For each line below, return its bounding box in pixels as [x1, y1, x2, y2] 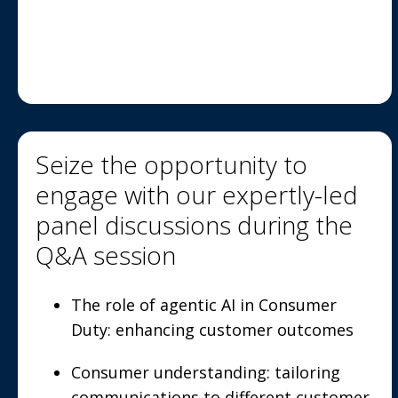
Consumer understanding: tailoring [71, 362, 340, 383]
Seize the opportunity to [36, 147, 307, 181]
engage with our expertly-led [36, 178, 358, 211]
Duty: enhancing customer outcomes [71, 319, 354, 340]
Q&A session [36, 238, 176, 272]
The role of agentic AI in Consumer [71, 294, 337, 315]
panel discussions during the [36, 208, 353, 242]
